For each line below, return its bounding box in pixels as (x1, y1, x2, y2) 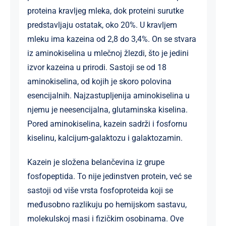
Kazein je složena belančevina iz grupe (27, 157, 164, 167)
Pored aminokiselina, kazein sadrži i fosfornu (27, 119, 187, 129)
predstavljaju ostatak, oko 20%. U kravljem (27, 20, 177, 30)
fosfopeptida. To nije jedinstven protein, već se (27, 171, 192, 181)
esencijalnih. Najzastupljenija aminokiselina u (27, 90, 190, 100)
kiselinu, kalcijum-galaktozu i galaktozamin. (27, 133, 183, 143)
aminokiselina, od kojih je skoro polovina (27, 76, 172, 86)
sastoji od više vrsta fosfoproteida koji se (27, 185, 173, 195)
